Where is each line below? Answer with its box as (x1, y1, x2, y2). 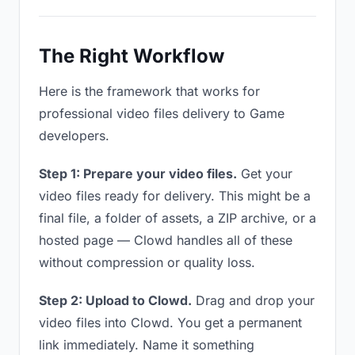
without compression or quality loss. (39, 254, 255, 270)
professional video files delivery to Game (39, 105, 284, 121)
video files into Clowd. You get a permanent (39, 315, 302, 330)
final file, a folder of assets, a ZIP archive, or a (39, 210, 316, 226)
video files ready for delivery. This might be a (39, 188, 311, 204)
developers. (39, 128, 109, 143)
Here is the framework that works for (39, 83, 260, 99)
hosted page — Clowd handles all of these (39, 232, 292, 248)
